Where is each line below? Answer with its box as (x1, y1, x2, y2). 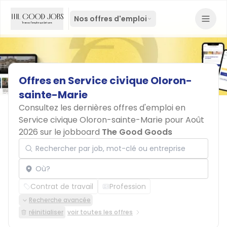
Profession (109, 181, 146, 192)
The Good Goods (102, 126, 172, 138)
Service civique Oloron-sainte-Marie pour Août (19, 114, 204, 126)
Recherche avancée (29, 196, 91, 204)
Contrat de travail (30, 181, 93, 192)
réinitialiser (29, 208, 63, 216)
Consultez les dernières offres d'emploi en (19, 102, 185, 113)
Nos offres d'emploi (74, 14, 147, 24)
